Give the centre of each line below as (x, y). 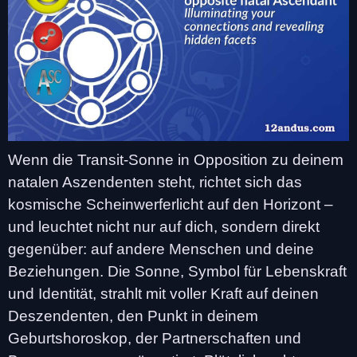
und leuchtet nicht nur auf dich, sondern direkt (164, 226)
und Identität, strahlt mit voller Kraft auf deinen (163, 293)
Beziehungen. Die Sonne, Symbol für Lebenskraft (177, 271)
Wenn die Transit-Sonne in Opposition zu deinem (176, 159)
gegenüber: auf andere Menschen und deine (161, 249)
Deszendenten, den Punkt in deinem (133, 316)
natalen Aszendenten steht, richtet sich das (155, 182)
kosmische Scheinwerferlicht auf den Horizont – (171, 204)
